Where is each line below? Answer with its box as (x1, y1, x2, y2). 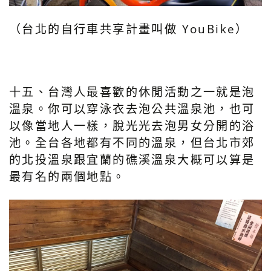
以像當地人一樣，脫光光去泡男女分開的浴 (9, 117, 255, 134)
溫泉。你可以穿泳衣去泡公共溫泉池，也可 (9, 100, 255, 117)
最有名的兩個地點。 (9, 168, 126, 185)
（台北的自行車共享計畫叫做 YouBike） (9, 21, 249, 38)
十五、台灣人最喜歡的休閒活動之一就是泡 (9, 83, 255, 100)
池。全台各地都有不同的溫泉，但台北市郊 (9, 134, 255, 151)
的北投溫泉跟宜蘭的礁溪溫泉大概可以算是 (9, 151, 255, 168)
